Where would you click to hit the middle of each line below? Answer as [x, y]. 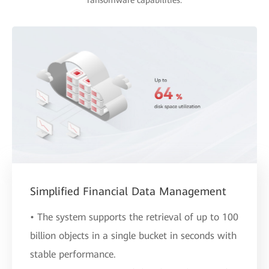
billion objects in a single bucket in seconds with [133, 236]
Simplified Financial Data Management [128, 192]
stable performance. [73, 255]
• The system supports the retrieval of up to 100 [134, 217]
